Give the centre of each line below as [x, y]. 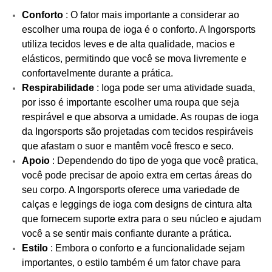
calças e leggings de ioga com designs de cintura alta [137, 204]
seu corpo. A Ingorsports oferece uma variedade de [131, 189]
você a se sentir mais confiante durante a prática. [128, 233]
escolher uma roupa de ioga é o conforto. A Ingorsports [139, 29]
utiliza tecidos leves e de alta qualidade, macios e [128, 44]
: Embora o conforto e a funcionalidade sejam [148, 248]
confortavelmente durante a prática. [99, 73]
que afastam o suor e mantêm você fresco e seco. [129, 146]
